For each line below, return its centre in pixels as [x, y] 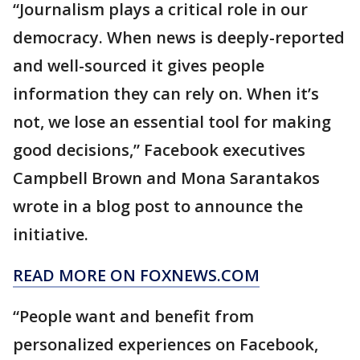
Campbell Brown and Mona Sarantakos [166, 178]
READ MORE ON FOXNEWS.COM [136, 276]
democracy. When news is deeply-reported [179, 38]
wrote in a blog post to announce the [158, 207]
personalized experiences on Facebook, [166, 345]
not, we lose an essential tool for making [172, 122]
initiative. [51, 235]
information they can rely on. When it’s [166, 94]
